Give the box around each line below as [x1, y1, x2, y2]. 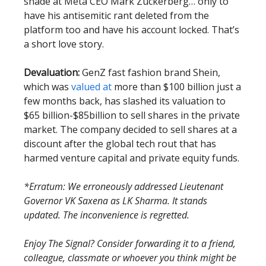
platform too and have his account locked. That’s [24, 23, 239, 36]
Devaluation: [24, 66, 82, 79]
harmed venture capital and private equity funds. [24, 151, 242, 164]
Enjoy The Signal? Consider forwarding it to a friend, [24, 237, 236, 250]
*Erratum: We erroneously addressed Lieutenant [24, 180, 223, 193]
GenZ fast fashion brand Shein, [82, 66, 220, 79]
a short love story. [24, 37, 104, 50]
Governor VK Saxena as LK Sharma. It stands [24, 194, 207, 207]
